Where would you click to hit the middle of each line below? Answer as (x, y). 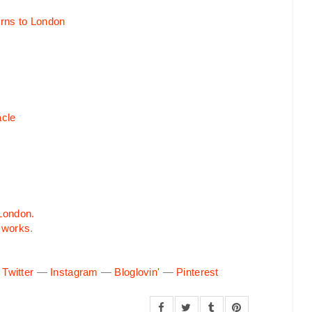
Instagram (74, 272)
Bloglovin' (137, 272)
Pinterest (197, 272)
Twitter (18, 272)
